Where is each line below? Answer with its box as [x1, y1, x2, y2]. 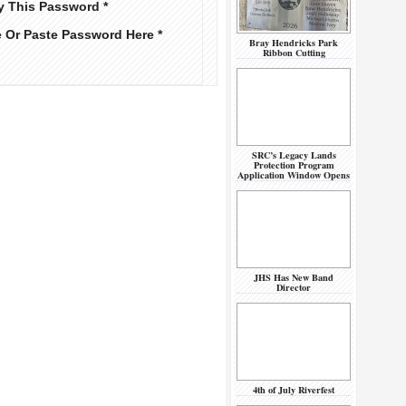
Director [276, 280, 311, 295]
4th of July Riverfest [253, 382, 334, 397]
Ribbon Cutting [262, 45, 325, 60]
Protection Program [253, 158, 334, 172]
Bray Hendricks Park [249, 35, 338, 50]
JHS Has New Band [254, 270, 333, 285]
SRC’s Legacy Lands [251, 148, 336, 162]
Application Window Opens [237, 168, 350, 182]
